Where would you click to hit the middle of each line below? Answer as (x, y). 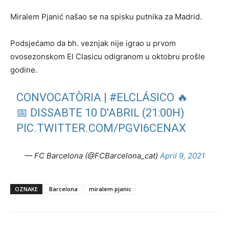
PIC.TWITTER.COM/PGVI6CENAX (101, 128)
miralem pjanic (110, 189)
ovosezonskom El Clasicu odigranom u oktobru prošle (108, 56)
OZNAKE (26, 189)
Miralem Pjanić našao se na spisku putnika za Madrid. (106, 17)
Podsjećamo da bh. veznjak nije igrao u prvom (93, 43)
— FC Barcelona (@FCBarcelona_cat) (92, 156)
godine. (25, 70)
